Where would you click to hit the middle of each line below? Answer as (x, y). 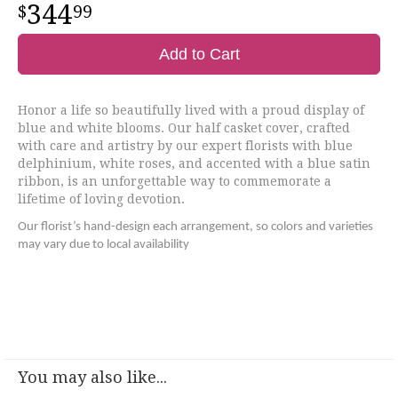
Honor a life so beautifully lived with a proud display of (191, 110)
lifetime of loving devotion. (101, 199)
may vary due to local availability (103, 245)
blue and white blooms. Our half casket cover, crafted (184, 128)
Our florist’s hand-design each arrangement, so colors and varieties (195, 227)
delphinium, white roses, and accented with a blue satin (194, 163)
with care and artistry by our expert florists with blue (185, 146)
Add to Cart (199, 54)
